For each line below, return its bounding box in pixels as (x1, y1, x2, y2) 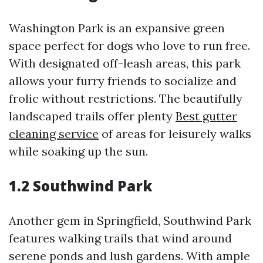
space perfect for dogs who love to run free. (9, 38, 250, 53)
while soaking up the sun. (9, 144, 148, 159)
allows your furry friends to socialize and (9, 73, 237, 88)
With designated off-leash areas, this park (9, 56, 241, 70)
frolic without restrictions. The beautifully (9, 91, 242, 106)
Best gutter (176, 109, 237, 123)
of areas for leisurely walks (99, 126, 251, 141)
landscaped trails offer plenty (9, 109, 176, 123)
